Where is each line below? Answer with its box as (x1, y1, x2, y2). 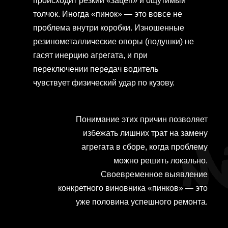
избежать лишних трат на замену (83, 129, 208, 138)
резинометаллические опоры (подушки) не (33, 37, 194, 46)
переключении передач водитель (33, 65, 158, 74)
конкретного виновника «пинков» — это (58, 184, 208, 193)
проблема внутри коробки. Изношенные (33, 23, 184, 33)
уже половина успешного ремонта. (76, 197, 208, 207)
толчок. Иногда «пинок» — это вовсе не (33, 10, 182, 19)
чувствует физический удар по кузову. (33, 78, 175, 88)
